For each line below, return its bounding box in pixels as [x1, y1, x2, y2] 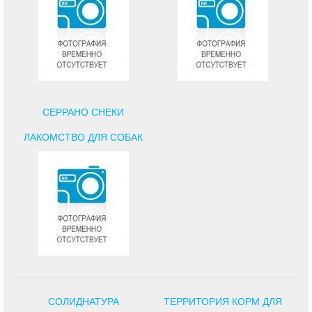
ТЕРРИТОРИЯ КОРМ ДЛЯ [163, 295, 282, 307]
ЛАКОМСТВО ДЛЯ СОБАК [24, 131, 143, 143]
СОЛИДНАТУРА [47, 295, 119, 307]
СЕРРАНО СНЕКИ [42, 106, 125, 118]
